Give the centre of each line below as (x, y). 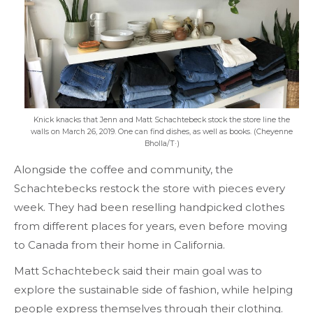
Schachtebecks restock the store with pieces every (150, 189)
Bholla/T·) (162, 143)
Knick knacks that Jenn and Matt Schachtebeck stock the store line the (162, 119)
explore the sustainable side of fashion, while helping (153, 290)
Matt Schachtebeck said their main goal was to (138, 271)
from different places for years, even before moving (151, 226)
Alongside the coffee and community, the (124, 170)
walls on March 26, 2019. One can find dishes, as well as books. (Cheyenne (162, 131)
